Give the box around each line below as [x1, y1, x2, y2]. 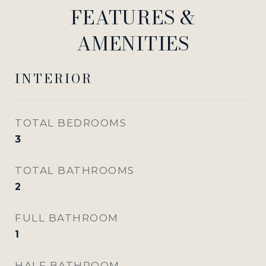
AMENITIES [77, 28, 189, 58]
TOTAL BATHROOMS [15, 164, 135, 176]
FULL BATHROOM [15, 211, 119, 224]
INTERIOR [15, 68, 93, 88]
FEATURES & [71, 2, 195, 32]
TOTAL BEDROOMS [15, 116, 126, 129]
